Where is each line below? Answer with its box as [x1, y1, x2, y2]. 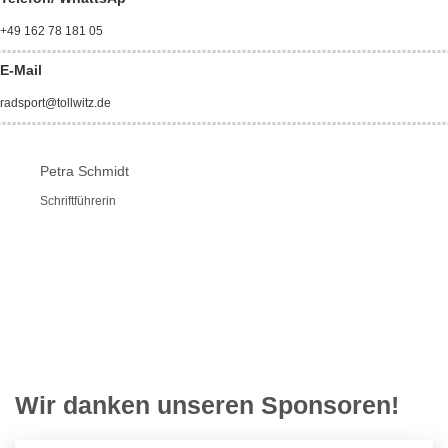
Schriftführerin [40, 194, 116, 209]
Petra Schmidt [40, 163, 129, 180]
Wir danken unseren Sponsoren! [15, 391, 399, 420]
